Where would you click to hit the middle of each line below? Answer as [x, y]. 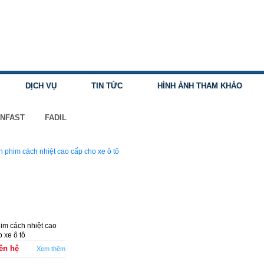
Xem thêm [51, 249]
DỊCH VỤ [41, 86]
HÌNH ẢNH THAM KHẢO [199, 86]
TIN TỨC [107, 86]
